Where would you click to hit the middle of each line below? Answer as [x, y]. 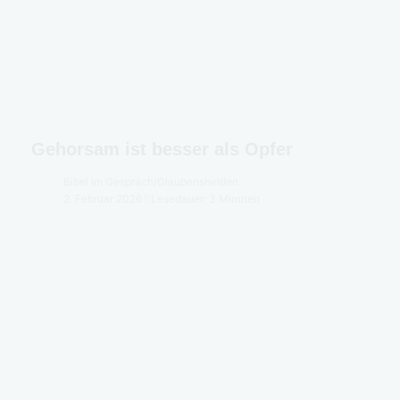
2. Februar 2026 [103, 198]
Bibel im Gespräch [108, 181]
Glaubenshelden [198, 181]
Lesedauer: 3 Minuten [206, 198]
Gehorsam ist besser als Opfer [162, 149]
